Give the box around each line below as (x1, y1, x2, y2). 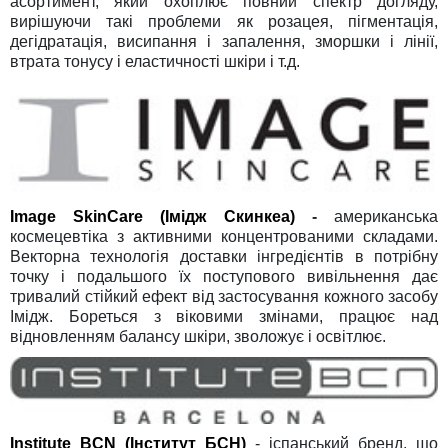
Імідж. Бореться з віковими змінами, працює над (10, 307, 438, 325)
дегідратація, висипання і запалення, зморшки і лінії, (10, 33, 438, 51)
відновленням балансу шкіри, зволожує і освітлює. (10, 327, 386, 345)
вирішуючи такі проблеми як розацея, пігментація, (10, 13, 438, 31)
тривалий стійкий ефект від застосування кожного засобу (10, 287, 438, 305)
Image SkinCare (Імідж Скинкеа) (10, 207, 295, 225)
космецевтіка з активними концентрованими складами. (10, 227, 438, 245)
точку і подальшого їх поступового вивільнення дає (10, 267, 438, 285)
